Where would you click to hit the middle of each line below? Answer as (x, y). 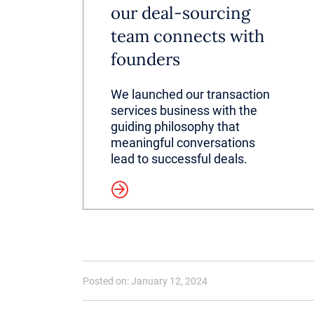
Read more (72, 190)
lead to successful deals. (179, 159)
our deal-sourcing (181, 13)
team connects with (188, 36)
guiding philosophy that (176, 127)
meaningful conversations (183, 143)
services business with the (184, 110)
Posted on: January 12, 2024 (145, 281)
